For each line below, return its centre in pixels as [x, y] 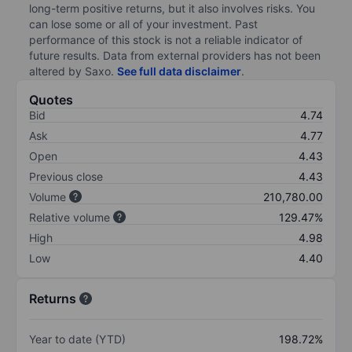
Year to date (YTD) [77, 339]
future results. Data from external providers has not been [175, 55]
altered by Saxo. [73, 71]
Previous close [66, 176]
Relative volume [70, 217]
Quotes [51, 99]
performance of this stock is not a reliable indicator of [166, 39]
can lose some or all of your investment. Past [143, 24]
